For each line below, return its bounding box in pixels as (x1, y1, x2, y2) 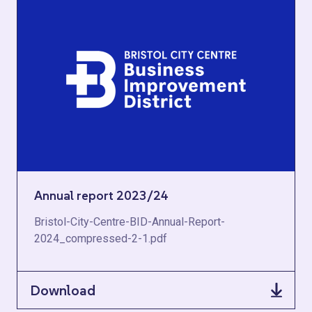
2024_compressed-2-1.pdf (34, 232, 167, 245)
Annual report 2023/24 (34, 187, 169, 203)
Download (30, 281, 95, 299)
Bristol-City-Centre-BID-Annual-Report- (34, 215, 225, 228)
